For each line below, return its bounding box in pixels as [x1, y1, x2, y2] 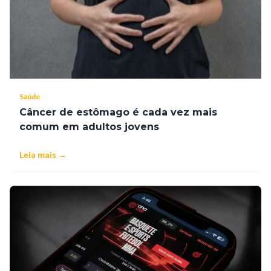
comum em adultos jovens [19, 121, 159, 133]
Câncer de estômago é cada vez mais [19, 106, 217, 119]
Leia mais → [19, 149, 67, 160]
